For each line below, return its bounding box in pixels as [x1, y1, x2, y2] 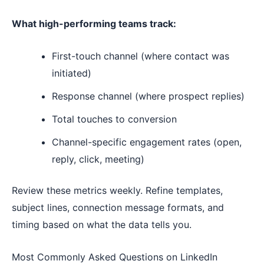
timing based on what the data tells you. [12, 219, 192, 231]
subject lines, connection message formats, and [12, 202, 224, 214]
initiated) [52, 67, 91, 80]
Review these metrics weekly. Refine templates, [12, 184, 223, 197]
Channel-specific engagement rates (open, [52, 136, 242, 148]
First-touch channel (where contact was [52, 50, 229, 62]
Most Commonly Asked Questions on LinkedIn [12, 250, 217, 263]
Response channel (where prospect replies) [52, 90, 245, 103]
